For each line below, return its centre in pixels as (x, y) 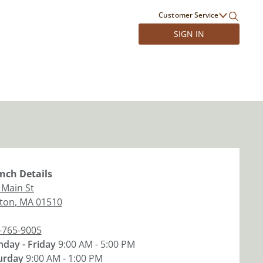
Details (34, 174)
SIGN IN (189, 34)
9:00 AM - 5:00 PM (96, 244)
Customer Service (188, 15)
